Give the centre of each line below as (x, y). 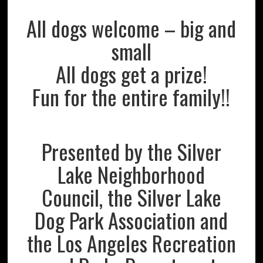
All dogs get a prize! (131, 73)
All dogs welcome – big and (131, 28)
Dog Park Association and (131, 220)
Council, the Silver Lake (131, 197)
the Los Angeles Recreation (131, 242)
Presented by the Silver (131, 151)
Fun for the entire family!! (131, 96)
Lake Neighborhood (131, 174)
